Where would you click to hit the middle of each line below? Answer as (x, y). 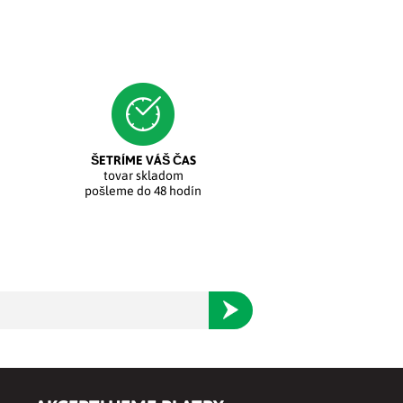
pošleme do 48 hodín (143, 190)
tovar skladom (143, 175)
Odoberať (250, 306)
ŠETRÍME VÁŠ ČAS (143, 160)
